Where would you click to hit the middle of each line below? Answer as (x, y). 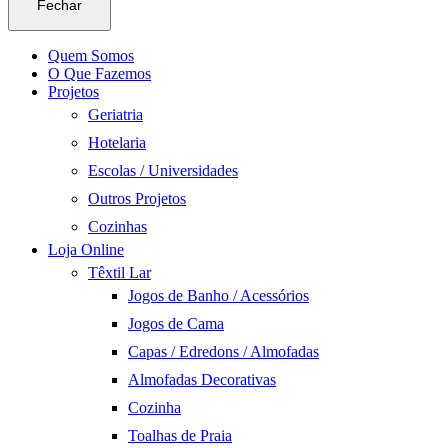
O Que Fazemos (99, 73)
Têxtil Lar (119, 272)
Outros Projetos (137, 198)
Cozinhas (117, 226)
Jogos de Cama (176, 323)
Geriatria (115, 114)
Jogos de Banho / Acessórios (218, 295)
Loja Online (86, 249)
